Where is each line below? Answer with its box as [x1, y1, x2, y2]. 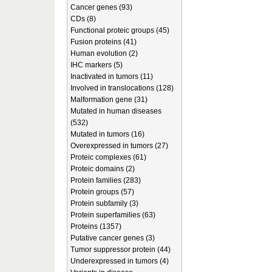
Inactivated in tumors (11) [70, 72, 153, 81]
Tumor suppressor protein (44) [70, 245, 171, 254]
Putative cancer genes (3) [70, 234, 155, 242]
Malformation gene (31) [70, 95, 148, 104]
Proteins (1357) [70, 222, 121, 231]
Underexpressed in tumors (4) [70, 257, 169, 265]
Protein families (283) [70, 176, 141, 185]
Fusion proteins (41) [70, 38, 137, 46]
